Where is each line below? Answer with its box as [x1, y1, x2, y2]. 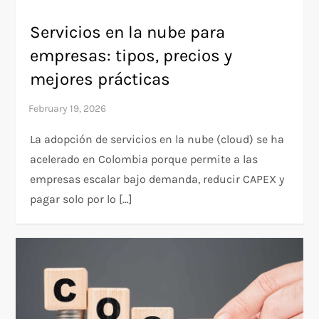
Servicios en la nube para [30, 21, 226, 42]
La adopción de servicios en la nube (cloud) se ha [30, 132, 285, 146]
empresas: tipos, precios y [30, 45, 233, 66]
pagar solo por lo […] [30, 192, 133, 206]
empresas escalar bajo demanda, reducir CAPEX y [30, 172, 285, 186]
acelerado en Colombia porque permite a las [30, 152, 258, 166]
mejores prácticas [30, 68, 171, 89]
